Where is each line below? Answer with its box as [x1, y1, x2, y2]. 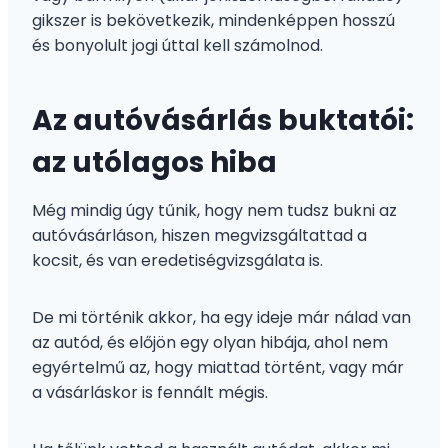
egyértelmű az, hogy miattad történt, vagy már [32, 355, 404, 379]
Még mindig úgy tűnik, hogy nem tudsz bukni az [32, 198, 397, 222]
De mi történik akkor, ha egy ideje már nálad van [32, 305, 411, 329]
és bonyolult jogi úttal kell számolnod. [32, 33, 323, 57]
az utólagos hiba [32, 142, 277, 182]
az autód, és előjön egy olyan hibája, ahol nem [32, 330, 388, 354]
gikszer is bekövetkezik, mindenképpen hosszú [32, 8, 395, 32]
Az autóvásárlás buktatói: [32, 100, 414, 140]
